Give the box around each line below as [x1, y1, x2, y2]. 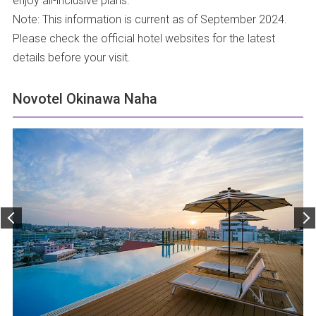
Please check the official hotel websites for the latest [12, 30, 275, 46]
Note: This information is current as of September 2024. [12, 11, 287, 27]
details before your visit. [12, 49, 130, 65]
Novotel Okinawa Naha [12, 89, 157, 108]
